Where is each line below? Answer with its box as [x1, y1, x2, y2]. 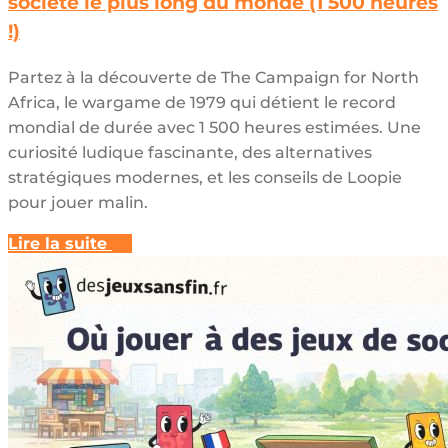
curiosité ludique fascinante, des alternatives [8, 143, 372, 163]
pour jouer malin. [8, 193, 148, 213]
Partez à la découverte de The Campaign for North [8, 68, 419, 88]
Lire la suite [8, 234, 107, 254]
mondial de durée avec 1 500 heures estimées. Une [8, 118, 421, 138]
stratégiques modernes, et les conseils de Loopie [8, 168, 402, 188]
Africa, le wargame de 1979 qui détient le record [8, 93, 396, 113]
